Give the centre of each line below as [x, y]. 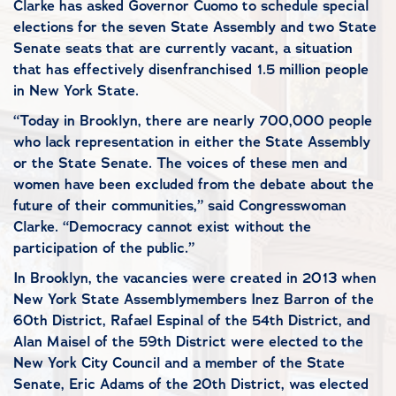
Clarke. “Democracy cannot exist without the [162, 227]
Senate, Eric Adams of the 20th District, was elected [191, 384]
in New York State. [76, 91]
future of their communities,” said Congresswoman [180, 206]
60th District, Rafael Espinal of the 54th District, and [192, 320]
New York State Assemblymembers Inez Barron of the [194, 299]
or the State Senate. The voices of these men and [180, 163]
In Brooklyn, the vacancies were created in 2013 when [195, 278]
